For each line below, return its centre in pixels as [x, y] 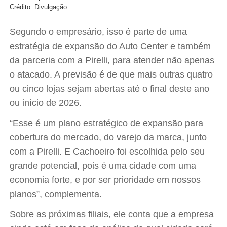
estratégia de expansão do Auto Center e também [110, 46]
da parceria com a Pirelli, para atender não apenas [112, 60]
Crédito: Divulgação [39, 7]
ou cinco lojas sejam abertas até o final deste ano [110, 89]
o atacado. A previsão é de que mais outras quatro [111, 74]
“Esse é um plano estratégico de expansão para [107, 123]
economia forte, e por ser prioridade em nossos [105, 180]
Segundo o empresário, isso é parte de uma [99, 32]
